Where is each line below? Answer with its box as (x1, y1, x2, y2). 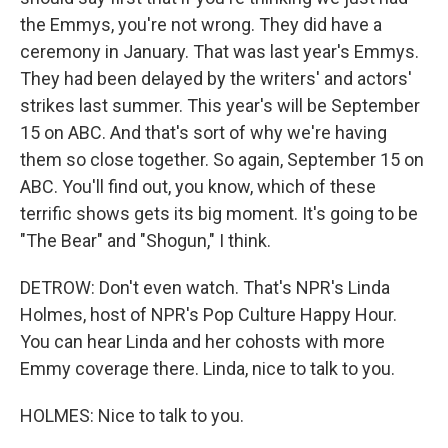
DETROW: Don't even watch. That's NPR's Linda (20, 277, 390, 298)
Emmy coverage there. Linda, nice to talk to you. (20, 358, 395, 379)
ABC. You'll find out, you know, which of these (20, 176, 376, 197)
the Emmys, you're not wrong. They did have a (20, 14, 382, 35)
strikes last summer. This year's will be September (20, 95, 420, 116)
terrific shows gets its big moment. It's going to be (20, 203, 418, 224)
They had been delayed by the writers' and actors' (20, 68, 412, 89)
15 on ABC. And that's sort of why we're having (20, 122, 387, 143)
